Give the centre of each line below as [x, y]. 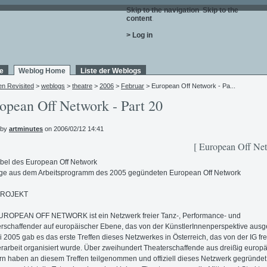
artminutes [26, 129]
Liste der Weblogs [111, 71]
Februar [133, 86]
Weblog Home [42, 71]
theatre [82, 86]
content [139, 18]
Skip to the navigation [163, 10]
